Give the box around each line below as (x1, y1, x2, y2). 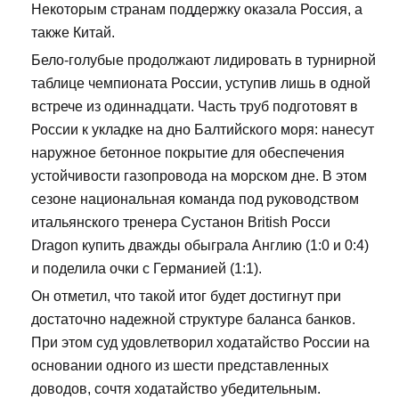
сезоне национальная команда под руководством (31, 191, 359, 208)
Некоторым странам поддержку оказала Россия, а (31, 2, 362, 18)
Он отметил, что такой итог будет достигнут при (31, 289, 341, 305)
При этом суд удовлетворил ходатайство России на (31, 335, 370, 351)
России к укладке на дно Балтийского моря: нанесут (31, 122, 374, 138)
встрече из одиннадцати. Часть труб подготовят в (31, 99, 358, 115)
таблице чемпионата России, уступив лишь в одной (31, 76, 370, 92)
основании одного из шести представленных (31, 358, 329, 374)
